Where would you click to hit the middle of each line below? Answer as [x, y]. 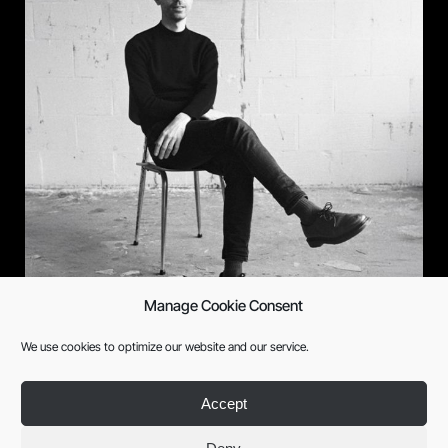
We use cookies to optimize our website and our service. [165, 346]
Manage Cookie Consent [224, 305]
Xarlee [68, 322]
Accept [223, 403]
